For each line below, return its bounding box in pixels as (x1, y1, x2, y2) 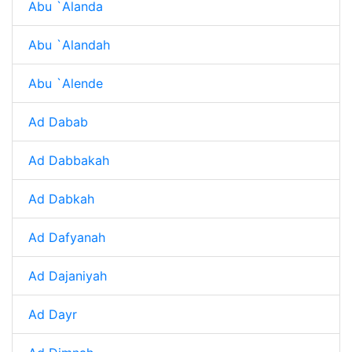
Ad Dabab (28, 114, 88, 130)
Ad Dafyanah (28, 229, 105, 245)
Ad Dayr (28, 306, 77, 322)
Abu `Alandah (28, 37, 110, 53)
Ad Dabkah (28, 191, 94, 207)
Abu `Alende (28, 75, 103, 91)
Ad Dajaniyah (28, 268, 107, 284)
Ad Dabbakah (28, 152, 109, 168)
